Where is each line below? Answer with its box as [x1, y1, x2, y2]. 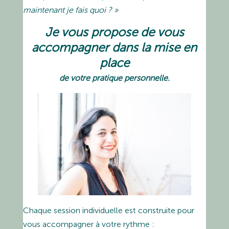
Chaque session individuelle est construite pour [22, 205, 194, 215]
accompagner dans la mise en [32, 39, 197, 55]
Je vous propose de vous [44, 24, 184, 39]
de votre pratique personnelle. [59, 73, 170, 83]
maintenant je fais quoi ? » [22, 5, 118, 15]
